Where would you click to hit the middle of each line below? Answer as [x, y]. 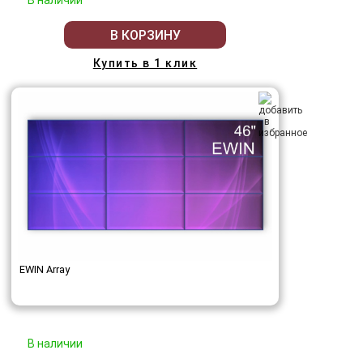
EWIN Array [45, 270]
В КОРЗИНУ [145, 35]
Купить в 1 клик [145, 64]
